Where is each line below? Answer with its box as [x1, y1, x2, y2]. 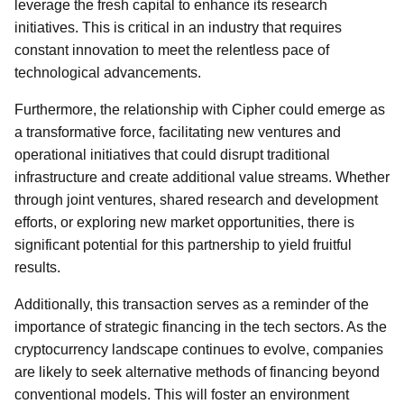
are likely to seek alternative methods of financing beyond [14, 364, 380, 380]
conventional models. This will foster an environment [14, 387, 349, 402]
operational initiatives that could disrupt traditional [14, 147, 330, 162]
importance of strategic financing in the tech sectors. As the [14, 319, 387, 335]
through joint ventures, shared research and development [14, 192, 378, 207]
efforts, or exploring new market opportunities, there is [14, 215, 354, 230]
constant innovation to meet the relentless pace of [14, 42, 329, 58]
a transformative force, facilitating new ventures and [14, 124, 341, 140]
